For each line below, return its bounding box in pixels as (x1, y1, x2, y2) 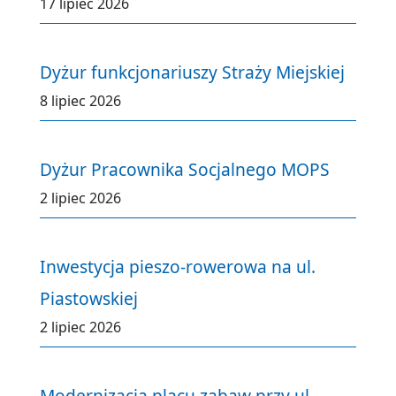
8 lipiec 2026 (40, 91, 121, 111)
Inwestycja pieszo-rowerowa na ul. (40, 255, 316, 279)
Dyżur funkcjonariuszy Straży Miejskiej (40, 60, 345, 85)
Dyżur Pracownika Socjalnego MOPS (40, 157, 330, 182)
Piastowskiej (40, 286, 138, 311)
